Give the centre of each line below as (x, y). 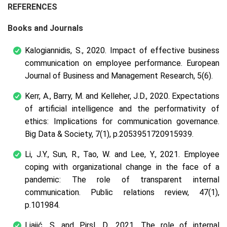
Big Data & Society (58, 134)
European (203, 63)
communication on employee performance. (106, 63)
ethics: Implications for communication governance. (122, 121)
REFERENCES (32, 7)
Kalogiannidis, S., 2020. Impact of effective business (122, 50)
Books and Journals (45, 28)
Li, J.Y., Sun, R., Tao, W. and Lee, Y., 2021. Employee (122, 154)
